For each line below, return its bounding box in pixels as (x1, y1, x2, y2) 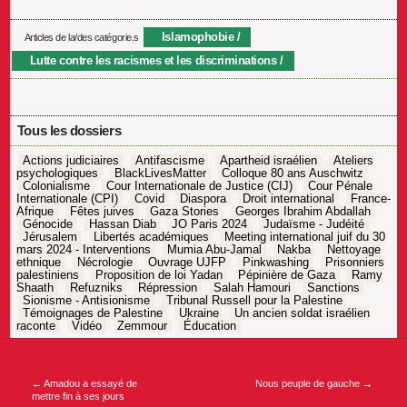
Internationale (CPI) (16, 193, 119, 205)
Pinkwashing (243, 256, 310, 269)
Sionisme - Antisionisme (23, 294, 151, 307)
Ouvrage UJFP (148, 256, 227, 269)
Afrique (16, 205, 55, 218)
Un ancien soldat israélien (234, 307, 371, 320)
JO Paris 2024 (172, 218, 248, 231)
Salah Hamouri (213, 282, 292, 294)
